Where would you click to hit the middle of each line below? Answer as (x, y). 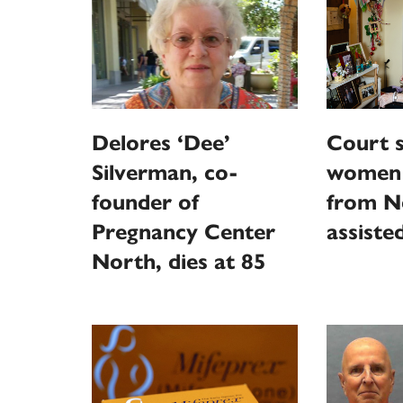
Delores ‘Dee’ (161, 143)
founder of (145, 202)
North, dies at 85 (179, 261)
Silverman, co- (165, 172)
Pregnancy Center (184, 232)
